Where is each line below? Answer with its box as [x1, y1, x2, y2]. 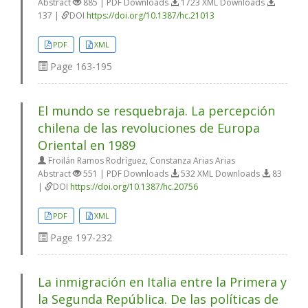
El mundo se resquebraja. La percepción [38, 102, 275, 119]
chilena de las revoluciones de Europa [38, 119, 260, 136]
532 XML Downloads [179, 167, 262, 179]
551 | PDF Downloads [81, 167, 170, 179]
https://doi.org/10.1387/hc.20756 [70, 180, 198, 192]
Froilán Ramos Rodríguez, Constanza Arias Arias [46, 154, 235, 166]
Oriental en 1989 [38, 136, 135, 153]
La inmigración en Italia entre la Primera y [38, 273, 287, 290]
